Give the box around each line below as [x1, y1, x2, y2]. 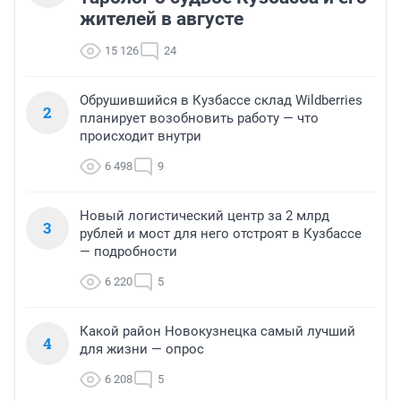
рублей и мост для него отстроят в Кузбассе [80, 226, 362, 243]
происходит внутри [80, 128, 201, 145]
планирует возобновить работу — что [80, 110, 319, 127]
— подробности [80, 243, 177, 260]
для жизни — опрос [80, 341, 204, 358]
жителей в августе [80, 8, 243, 30]
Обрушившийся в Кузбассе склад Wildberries [80, 92, 363, 109]
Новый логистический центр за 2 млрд [80, 208, 329, 225]
